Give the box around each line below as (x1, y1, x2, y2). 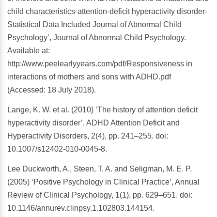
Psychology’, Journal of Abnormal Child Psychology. (7, 33, 186, 42)
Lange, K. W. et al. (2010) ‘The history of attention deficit (7, 106, 198, 114)
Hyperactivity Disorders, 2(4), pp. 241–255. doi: (7, 132, 168, 140)
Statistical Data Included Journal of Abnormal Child (7, 20, 182, 29)
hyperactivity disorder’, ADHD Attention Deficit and (7, 119, 180, 127)
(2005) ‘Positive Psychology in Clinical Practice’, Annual (7, 178, 200, 186)
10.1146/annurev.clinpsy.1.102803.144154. (7, 204, 155, 213)
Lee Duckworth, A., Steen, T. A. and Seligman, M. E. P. (7, 165, 192, 173)
